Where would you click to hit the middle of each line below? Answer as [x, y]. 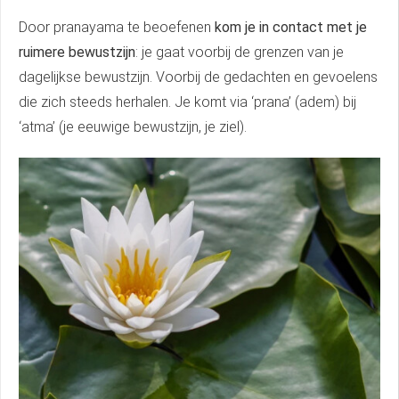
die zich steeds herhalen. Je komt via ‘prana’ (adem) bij [187, 102]
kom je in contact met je [289, 28]
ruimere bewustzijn [77, 53]
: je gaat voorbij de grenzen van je [240, 53]
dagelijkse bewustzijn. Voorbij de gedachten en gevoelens [198, 77]
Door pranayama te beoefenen [115, 28]
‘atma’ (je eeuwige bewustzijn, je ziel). [133, 127]
